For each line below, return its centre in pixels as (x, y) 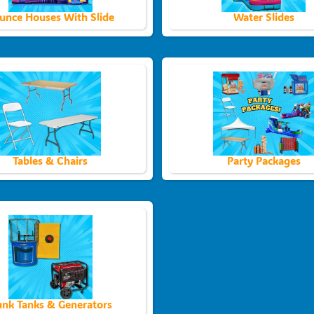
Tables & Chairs (50, 160)
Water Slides (264, 16)
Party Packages (264, 160)
